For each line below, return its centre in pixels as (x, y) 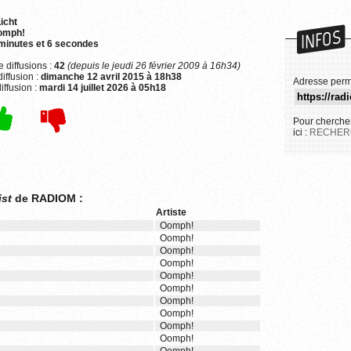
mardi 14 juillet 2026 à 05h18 (103, 88)
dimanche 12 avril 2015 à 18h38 (111, 77)
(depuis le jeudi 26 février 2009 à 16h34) (154, 66)
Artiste (171, 212)
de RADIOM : (47, 198)
